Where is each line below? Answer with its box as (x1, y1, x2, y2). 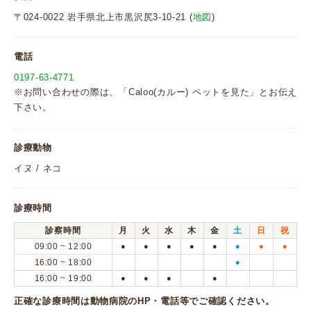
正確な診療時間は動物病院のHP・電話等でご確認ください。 (14, 296, 275, 306)
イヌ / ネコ (14, 163, 62, 174)
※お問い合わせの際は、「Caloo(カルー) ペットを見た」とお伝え (14, 87, 297, 97)
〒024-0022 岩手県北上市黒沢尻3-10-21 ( (14, 12, 193, 22)
